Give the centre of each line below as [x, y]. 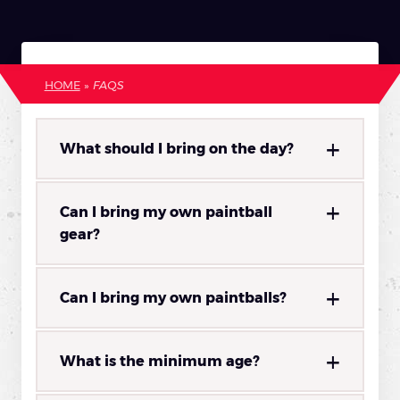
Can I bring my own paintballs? [173, 298]
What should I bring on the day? [177, 149]
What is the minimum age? [160, 362]
